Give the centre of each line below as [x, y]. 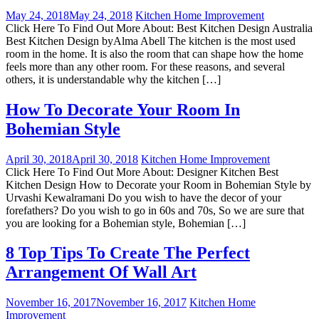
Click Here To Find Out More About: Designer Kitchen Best [142, 172]
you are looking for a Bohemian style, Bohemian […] [126, 223]
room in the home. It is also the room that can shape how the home [155, 53]
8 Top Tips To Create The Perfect [128, 253]
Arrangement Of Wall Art [101, 272]
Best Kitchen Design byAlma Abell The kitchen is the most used [151, 41]
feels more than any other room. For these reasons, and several [145, 66]
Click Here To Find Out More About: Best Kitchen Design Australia [159, 28]
